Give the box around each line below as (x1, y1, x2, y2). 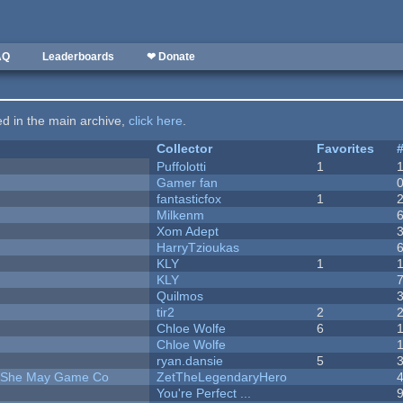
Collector (157, 141, 213, 157)
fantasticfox (157, 192, 222, 207)
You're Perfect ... (157, 386, 252, 401)
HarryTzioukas (157, 240, 240, 255)
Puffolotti (157, 159, 207, 175)
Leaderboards (42, 50, 114, 63)
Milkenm (157, 208, 205, 223)
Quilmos (157, 289, 204, 304)
